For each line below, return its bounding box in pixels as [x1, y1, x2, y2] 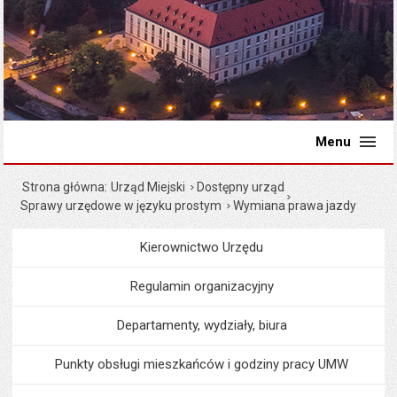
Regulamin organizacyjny [129, 278, 274, 294]
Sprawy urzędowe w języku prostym [20, 198, 222, 213]
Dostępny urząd [197, 180, 285, 194]
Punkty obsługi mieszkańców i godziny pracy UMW [55, 356, 348, 372]
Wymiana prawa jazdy [233, 198, 357, 213]
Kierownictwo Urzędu [140, 239, 263, 255]
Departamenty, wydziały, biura [116, 317, 287, 333]
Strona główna [22, 180, 105, 194]
